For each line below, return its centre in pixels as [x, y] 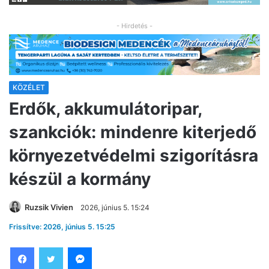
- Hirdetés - [134, 26]
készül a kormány [80, 179]
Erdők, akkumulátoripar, [105, 109]
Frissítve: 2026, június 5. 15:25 [62, 227]
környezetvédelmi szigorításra [134, 156]
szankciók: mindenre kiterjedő [133, 132]
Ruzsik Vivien [49, 207]
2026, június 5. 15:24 [115, 208]
